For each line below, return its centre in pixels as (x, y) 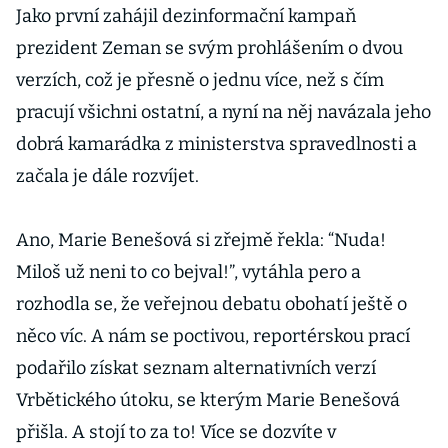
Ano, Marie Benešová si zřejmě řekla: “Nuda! (201, 240)
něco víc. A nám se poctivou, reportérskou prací (213, 336)
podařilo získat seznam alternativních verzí (196, 368)
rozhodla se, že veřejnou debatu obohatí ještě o (211, 304)
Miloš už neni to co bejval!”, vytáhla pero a (188, 272)
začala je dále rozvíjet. (107, 176)
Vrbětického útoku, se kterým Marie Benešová (208, 400)
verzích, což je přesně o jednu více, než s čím (200, 80)
